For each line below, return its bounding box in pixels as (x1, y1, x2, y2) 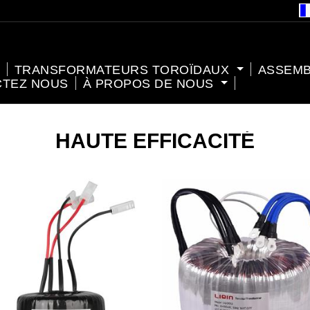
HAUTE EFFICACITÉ (55, 129, 255, 152)
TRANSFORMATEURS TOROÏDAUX (14, 62, 233, 77)
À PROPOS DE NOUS (82, 76, 218, 91)
